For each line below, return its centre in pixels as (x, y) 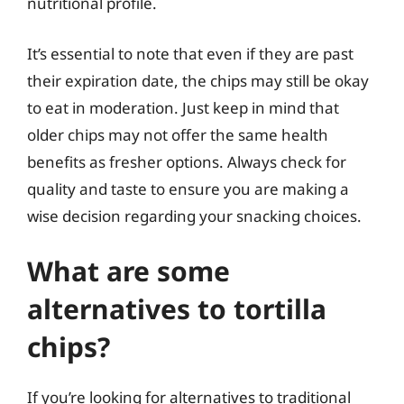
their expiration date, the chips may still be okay (198, 80)
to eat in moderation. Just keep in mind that (183, 107)
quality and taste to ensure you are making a (188, 188)
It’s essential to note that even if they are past (190, 53)
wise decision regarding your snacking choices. (194, 216)
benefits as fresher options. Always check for (187, 161)
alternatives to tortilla (177, 309)
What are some (129, 271)
